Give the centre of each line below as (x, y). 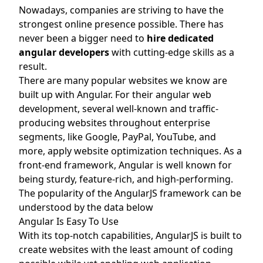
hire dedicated (180, 38)
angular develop (57, 52)
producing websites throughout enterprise (114, 122)
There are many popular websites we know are (123, 80)
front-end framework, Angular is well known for (125, 165)
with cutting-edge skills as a (172, 52)
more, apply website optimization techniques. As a (130, 151)
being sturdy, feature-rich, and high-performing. (126, 179)
